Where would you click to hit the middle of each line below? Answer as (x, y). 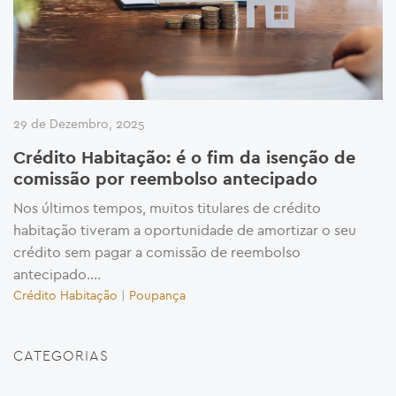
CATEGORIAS (61, 355)
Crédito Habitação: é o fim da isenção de (184, 158)
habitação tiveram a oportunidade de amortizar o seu (185, 229)
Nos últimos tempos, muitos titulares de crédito (167, 207)
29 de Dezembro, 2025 (79, 123)
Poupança (157, 295)
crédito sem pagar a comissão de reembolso (157, 251)
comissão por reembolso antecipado (165, 179)
